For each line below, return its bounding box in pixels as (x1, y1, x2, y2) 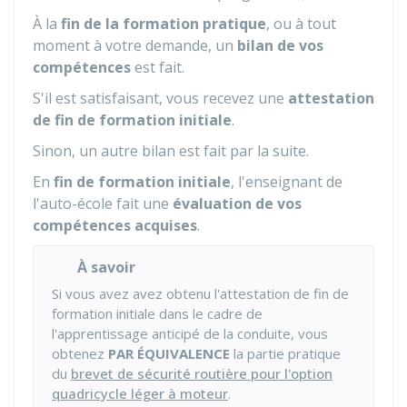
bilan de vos (237, 35, 323, 55)
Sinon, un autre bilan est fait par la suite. (33, 141, 309, 161)
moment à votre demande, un (33, 35, 237, 55)
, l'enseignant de (231, 172, 342, 192)
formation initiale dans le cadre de (52, 304, 263, 323)
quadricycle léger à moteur (52, 384, 228, 402)
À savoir (77, 257, 135, 277)
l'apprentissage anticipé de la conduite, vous (52, 324, 328, 342)
